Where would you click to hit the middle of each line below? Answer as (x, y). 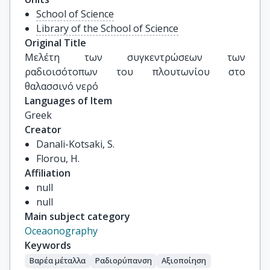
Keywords (48, 245)
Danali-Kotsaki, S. (76, 144)
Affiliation (48, 173)
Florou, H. (58, 159)
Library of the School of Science (108, 28)
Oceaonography (61, 231)
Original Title (55, 43)
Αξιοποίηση (184, 261)
